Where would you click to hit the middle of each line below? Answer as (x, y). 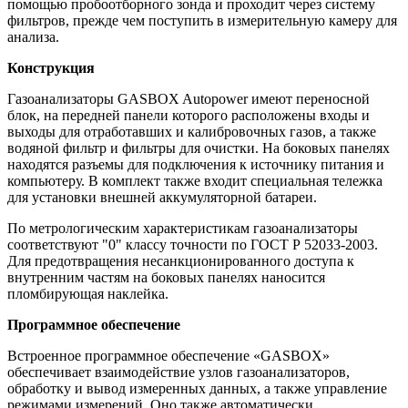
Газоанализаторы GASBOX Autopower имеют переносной (189, 98)
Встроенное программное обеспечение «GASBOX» (168, 355)
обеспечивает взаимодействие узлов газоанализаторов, (178, 372)
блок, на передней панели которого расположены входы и (189, 115)
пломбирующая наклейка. (88, 293)
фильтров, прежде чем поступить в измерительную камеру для (202, 20)
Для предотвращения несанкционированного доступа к (181, 260)
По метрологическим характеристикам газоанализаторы (183, 228)
